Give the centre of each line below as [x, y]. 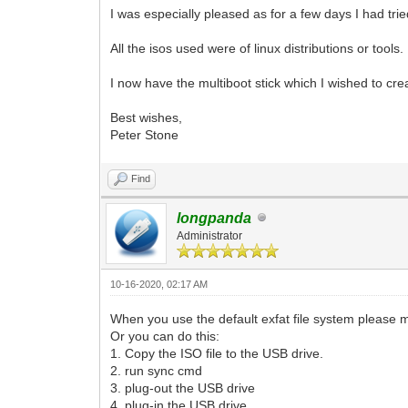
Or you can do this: [165, 336]
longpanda [214, 218]
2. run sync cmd [157, 370]
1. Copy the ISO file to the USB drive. [217, 353]
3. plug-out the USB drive [183, 388]
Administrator [210, 235]
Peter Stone [145, 134]
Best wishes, [147, 117]
